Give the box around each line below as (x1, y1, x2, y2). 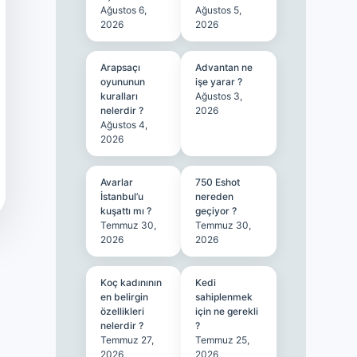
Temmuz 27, (100, 334, 154, 346)
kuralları (100, 90, 138, 102)
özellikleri (100, 305, 144, 317)
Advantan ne (195, 61, 253, 73)
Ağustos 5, (195, 4, 242, 16)
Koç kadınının (100, 277, 162, 288)
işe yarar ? (195, 76, 243, 88)
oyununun (100, 76, 145, 88)
